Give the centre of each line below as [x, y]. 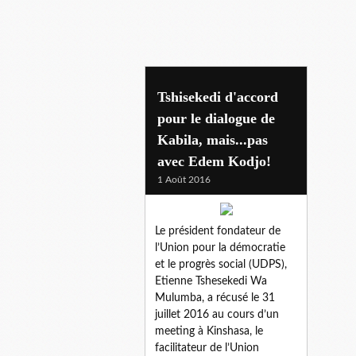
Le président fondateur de [218, 231]
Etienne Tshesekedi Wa [211, 281]
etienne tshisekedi [217, 96]
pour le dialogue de [216, 118]
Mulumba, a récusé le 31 [215, 298]
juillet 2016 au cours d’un [217, 314]
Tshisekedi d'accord [218, 97]
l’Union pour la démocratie [220, 248]
